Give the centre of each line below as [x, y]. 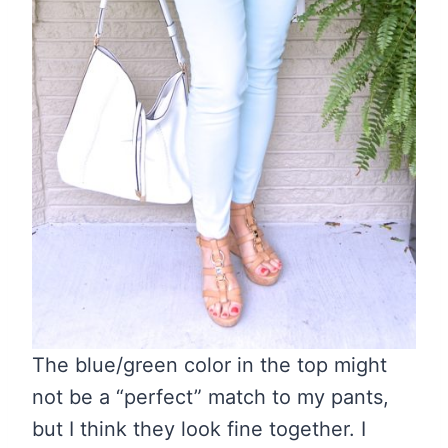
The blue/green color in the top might [209, 365]
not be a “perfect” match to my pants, [210, 397]
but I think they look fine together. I [199, 429]
